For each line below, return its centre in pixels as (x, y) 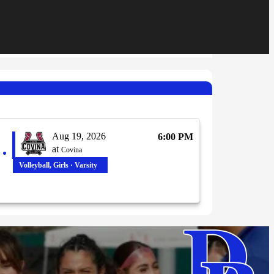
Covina (71, 150)
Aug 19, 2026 (79, 136)
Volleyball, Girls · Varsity (58, 165)
